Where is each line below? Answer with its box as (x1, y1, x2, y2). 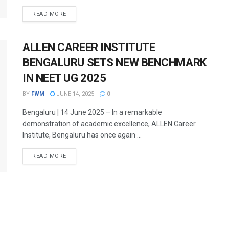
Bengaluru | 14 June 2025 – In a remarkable (22, 108, 162, 117)
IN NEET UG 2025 (22, 72, 106, 85)
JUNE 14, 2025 (55, 90, 94, 98)
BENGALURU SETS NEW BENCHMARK (22, 56, 207, 70)
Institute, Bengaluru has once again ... (22, 131, 142, 140)
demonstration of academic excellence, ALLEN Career (22, 120, 196, 128)
